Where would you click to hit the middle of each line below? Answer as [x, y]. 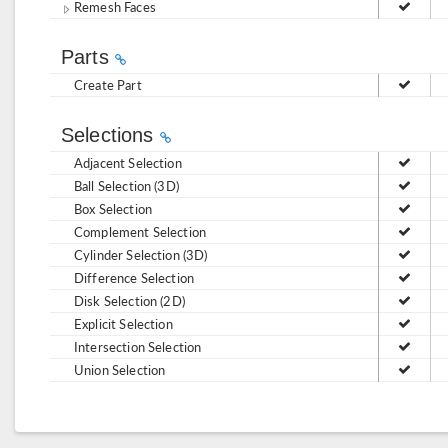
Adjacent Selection [128, 162]
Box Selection [113, 208]
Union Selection [120, 369]
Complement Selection [140, 231]
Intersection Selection [138, 346]
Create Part [108, 84]
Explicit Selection [123, 323]
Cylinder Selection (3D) [141, 254]
